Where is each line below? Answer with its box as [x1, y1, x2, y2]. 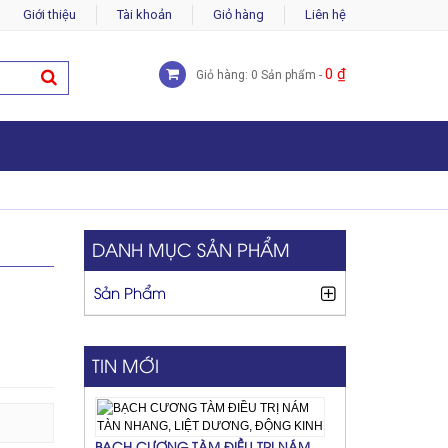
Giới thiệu [23, 7, 76, 22]
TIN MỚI [91, 351, 159, 377]
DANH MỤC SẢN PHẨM [91, 235, 290, 261]
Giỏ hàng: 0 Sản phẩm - [196, 68, 325, 82]
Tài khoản [117, 7, 172, 22]
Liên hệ [305, 7, 346, 22]
